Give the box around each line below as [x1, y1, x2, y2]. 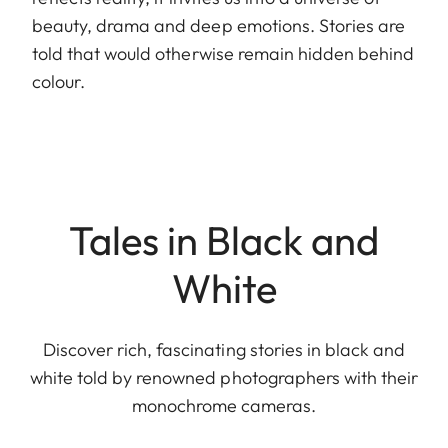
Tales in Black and [69, 215, 379, 266]
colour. [32, 70, 86, 94]
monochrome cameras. [131, 394, 317, 418]
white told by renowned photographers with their [29, 366, 419, 390]
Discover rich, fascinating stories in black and [42, 338, 406, 362]
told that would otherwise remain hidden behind [32, 42, 415, 66]
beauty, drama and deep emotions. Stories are [32, 14, 406, 38]
